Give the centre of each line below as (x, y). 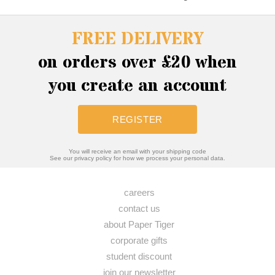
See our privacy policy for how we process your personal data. (137, 158)
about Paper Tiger (139, 224)
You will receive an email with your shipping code (137, 151)
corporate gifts (139, 240)
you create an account (137, 86)
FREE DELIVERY (137, 39)
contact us (139, 208)
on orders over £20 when (137, 63)
